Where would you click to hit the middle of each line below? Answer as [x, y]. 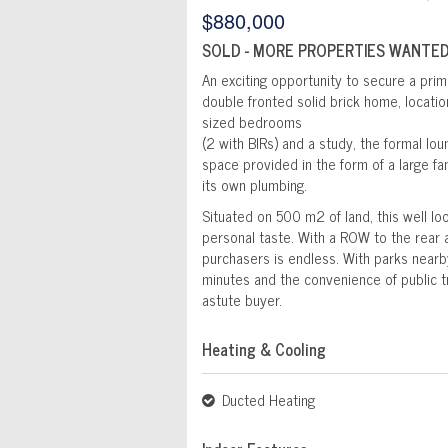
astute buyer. [242, 300]
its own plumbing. [254, 185]
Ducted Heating [266, 400]
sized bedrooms [252, 122]
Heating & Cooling [264, 349]
